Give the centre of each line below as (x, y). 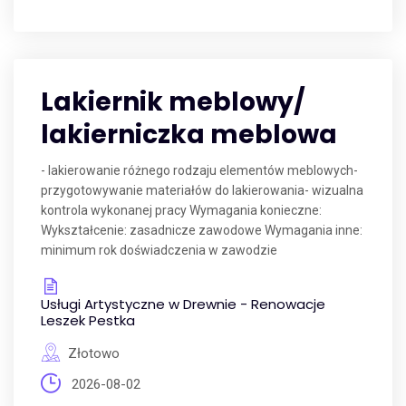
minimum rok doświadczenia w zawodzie (159, 250)
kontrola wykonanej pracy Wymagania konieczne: (181, 210)
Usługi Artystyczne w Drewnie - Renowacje (183, 304)
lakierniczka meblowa (189, 135)
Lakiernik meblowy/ (173, 102)
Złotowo (94, 353)
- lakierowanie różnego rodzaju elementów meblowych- (199, 170)
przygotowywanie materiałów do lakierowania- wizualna (202, 190)
